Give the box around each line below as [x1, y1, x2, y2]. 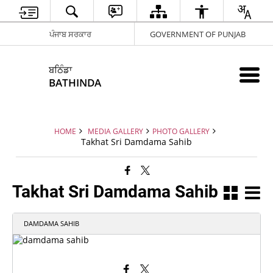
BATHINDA [49, 76, 102, 90]
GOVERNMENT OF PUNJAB [150, 28, 246, 40]
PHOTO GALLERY [152, 126, 210, 136]
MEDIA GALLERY [88, 126, 143, 136]
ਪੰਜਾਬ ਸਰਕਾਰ [49, 28, 91, 40]
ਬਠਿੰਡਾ [49, 63, 73, 76]
